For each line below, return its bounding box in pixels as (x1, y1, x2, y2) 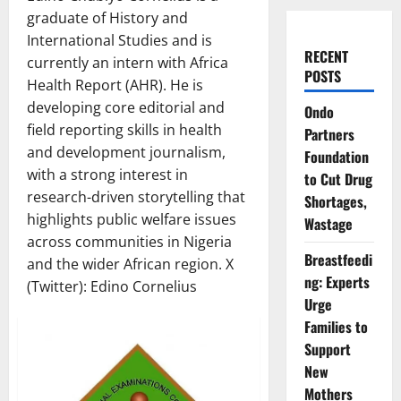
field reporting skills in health (27, 120, 222, 140)
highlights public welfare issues (27, 209, 236, 229)
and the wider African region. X (27, 254, 234, 274)
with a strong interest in (27, 165, 188, 184)
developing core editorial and (27, 98, 225, 117)
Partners (303, 124, 354, 145)
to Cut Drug (303, 168, 372, 190)
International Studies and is (27, 30, 212, 50)
